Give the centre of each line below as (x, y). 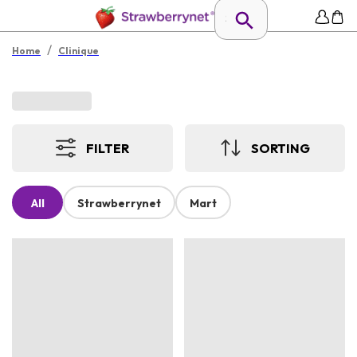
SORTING (280, 148)
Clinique (78, 51)
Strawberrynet (119, 204)
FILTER (108, 148)
